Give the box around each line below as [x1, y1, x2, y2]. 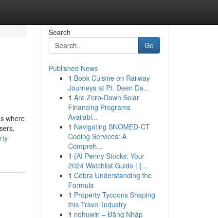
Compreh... [68, 141, 103, 151]
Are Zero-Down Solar [73, 92, 139, 102]
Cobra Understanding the [73, 170, 152, 180]
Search [48, 27, 71, 37]
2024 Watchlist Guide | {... [68, 161, 147, 170]
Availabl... [68, 112, 98, 122]
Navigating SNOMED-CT [73, 122, 150, 131]
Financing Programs [68, 102, 130, 112]
